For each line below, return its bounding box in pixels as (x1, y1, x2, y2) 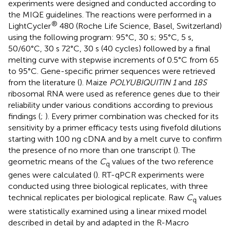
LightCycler (8, 21, 51, 31)
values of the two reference (110, 157, 214, 167)
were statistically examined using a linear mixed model (8, 206, 207, 216)
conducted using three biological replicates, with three (8, 181, 208, 191)
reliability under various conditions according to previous (8, 100, 213, 110)
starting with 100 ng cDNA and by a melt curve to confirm (8, 134, 222, 144)
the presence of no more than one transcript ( (8, 145, 176, 156)
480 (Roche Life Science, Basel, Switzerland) (57, 21, 222, 31)
